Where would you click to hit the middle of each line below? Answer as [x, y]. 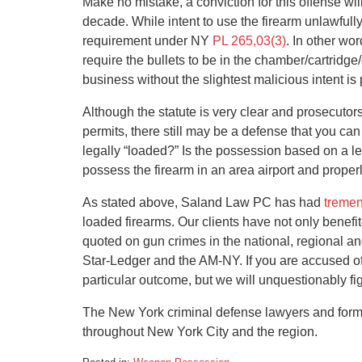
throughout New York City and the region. [200, 332]
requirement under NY [146, 41]
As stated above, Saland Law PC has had [203, 202]
